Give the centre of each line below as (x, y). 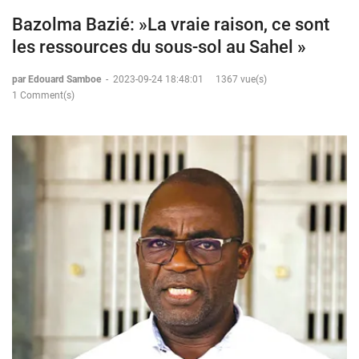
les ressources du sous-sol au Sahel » (159, 46)
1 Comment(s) (43, 95)
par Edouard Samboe (58, 79)
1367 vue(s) (241, 79)
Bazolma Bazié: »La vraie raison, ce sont (171, 24)
